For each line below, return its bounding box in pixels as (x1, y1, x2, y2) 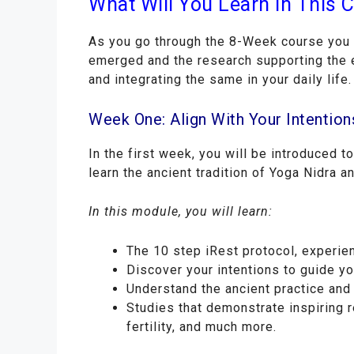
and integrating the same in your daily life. (88, 72, 352, 88)
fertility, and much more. (126, 318, 277, 334)
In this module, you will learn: (88, 204, 273, 220)
